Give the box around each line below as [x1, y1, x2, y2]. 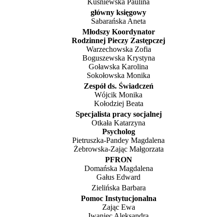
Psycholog [102, 127, 135, 136]
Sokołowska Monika [87, 71, 150, 79]
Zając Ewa [102, 202, 135, 211]
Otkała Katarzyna [92, 118, 145, 127]
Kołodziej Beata [93, 99, 143, 108]
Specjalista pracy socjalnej [75, 109, 162, 118]
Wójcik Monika [94, 90, 142, 99]
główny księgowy [91, 8, 146, 16]
